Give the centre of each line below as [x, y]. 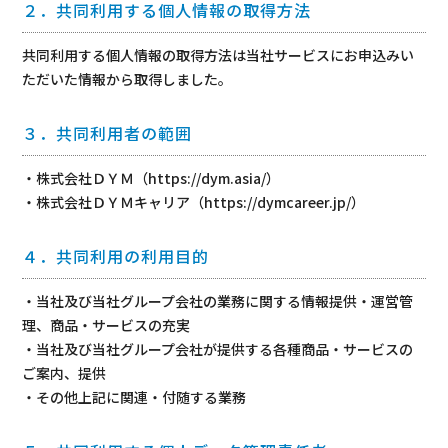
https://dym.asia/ [207, 178]
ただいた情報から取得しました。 [127, 79]
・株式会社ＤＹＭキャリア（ [113, 202]
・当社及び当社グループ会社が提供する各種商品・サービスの [218, 349]
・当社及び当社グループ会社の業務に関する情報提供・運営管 [218, 301]
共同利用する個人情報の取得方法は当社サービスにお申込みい [218, 55]
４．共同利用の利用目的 [116, 256]
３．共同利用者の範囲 [107, 133]
